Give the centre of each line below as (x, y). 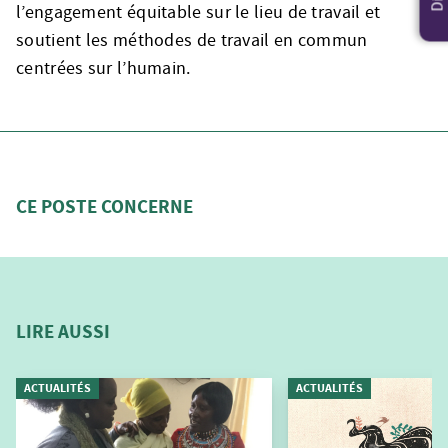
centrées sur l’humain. (103, 68)
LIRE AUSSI (63, 331)
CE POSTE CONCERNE (104, 206)
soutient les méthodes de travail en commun (192, 40)
